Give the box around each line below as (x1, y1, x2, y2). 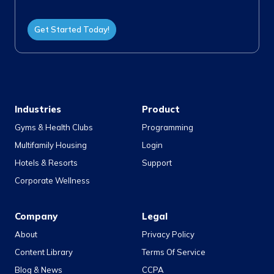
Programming (142, 122, 193, 132)
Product (142, 103, 180, 115)
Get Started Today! (34, 24, 109, 34)
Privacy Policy (142, 229, 194, 239)
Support (142, 157, 172, 168)
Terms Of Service (142, 246, 206, 257)
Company (15, 210, 57, 222)
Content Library (15, 246, 73, 257)
